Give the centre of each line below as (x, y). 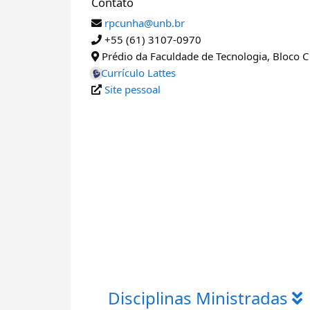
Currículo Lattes (138, 73)
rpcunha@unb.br (145, 23)
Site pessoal (133, 89)
